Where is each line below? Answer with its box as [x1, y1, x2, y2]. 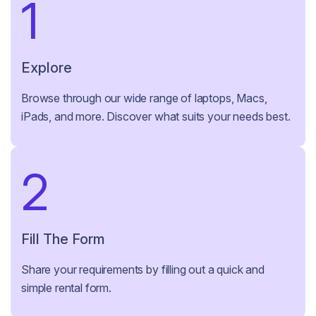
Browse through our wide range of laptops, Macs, [21, 91, 267, 105]
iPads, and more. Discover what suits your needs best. [21, 109, 291, 123]
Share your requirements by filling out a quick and [21, 262, 265, 276]
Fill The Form [21, 230, 105, 248]
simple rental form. [21, 281, 111, 295]
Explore [21, 59, 72, 76]
